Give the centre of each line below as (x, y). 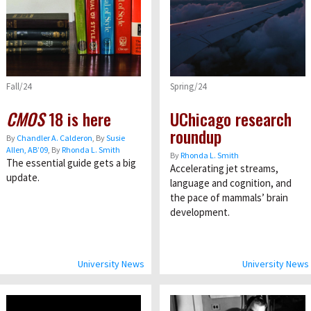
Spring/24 (188, 86)
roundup (196, 136)
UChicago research (231, 118)
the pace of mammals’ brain (229, 197)
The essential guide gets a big (71, 162)
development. (200, 212)
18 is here (77, 118)
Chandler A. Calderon (54, 137)
